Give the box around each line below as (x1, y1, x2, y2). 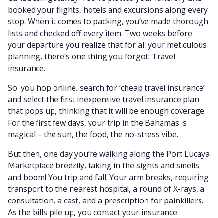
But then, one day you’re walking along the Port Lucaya (8, 148, 210, 159)
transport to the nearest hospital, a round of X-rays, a (8, 183, 204, 194)
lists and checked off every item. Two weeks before (8, 28, 192, 38)
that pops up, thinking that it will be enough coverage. (8, 106, 206, 116)
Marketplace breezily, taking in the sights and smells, (8, 160, 201, 171)
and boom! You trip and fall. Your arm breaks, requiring (8, 172, 209, 182)
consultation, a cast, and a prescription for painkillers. (8, 195, 203, 206)
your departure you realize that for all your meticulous (8, 39, 207, 50)
